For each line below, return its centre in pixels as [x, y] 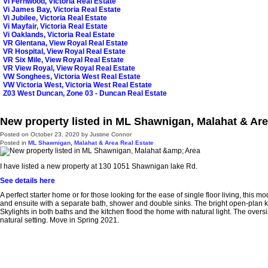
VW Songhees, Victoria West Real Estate [72, 77]
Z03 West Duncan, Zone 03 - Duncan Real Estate [85, 94]
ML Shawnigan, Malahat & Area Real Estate [91, 143]
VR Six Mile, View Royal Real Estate [63, 60]
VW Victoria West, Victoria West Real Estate [77, 85]
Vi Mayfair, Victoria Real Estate [55, 27]
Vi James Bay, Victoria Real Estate [62, 10]
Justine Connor [111, 135]
